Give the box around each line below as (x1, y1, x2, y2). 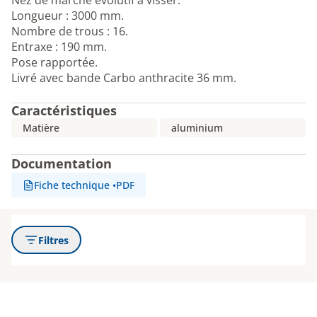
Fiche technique (34, 178, 110, 192)
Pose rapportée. (11, 54, 98, 70)
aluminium (171, 121, 223, 134)
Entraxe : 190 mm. (11, 39, 107, 54)
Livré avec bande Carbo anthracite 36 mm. (11, 70, 236, 86)
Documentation (11, 155, 112, 172)
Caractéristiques (11, 102, 117, 119)
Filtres (38, 233, 69, 247)
